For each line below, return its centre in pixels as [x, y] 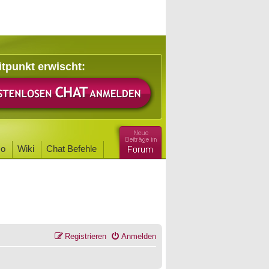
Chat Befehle [71, 149]
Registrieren [86, 236]
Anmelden [139, 236]
